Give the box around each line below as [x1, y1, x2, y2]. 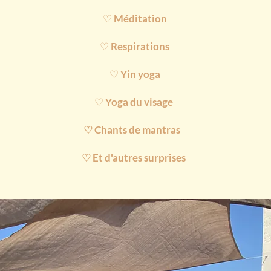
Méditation [113, 12, 167, 25]
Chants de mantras [94, 123, 183, 136]
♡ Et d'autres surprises [82, 151, 188, 164]
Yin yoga [120, 68, 160, 80]
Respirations [111, 40, 170, 53]
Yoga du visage [105, 96, 175, 108]
